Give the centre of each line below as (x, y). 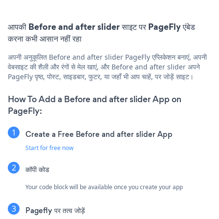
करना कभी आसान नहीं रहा (45, 38)
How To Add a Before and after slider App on (95, 99)
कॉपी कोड (37, 169)
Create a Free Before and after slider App (99, 134)
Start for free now (49, 148)
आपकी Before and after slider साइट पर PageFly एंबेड (101, 27)
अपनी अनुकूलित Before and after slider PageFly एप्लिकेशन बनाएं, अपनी (107, 57)
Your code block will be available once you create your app (104, 187)
